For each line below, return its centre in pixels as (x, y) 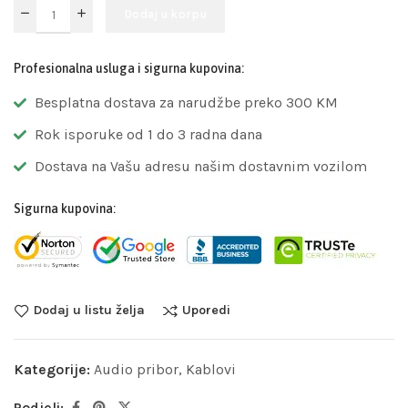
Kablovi (211, 370)
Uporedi (206, 311)
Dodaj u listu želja (89, 311)
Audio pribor (136, 370)
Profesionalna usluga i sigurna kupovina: (129, 69)
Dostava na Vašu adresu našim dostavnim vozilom (200, 167)
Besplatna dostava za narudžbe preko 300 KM (186, 103)
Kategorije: (54, 370)
